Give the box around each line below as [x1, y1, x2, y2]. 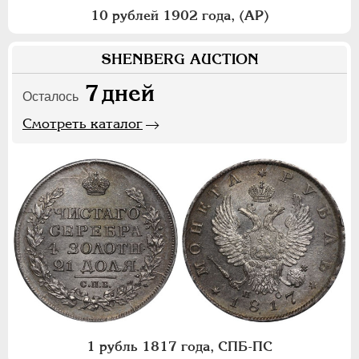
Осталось [22, 90, 79, 104]
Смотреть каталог [22, 115, 143, 132]
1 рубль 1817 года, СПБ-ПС [87, 338, 272, 355]
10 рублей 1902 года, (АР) [90, 7, 269, 24]
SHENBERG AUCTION [100, 50, 259, 68]
